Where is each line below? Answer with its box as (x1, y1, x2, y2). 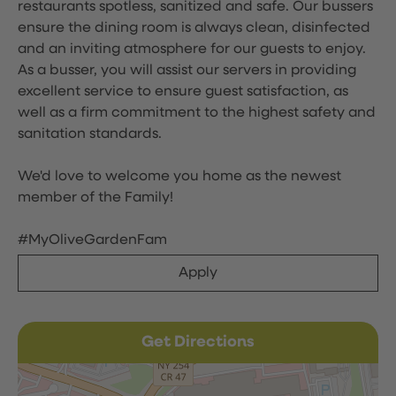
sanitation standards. (18, 127, 162, 141)
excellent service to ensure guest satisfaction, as (18, 85, 348, 99)
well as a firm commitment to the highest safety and (18, 106, 376, 120)
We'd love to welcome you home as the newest (18, 170, 341, 184)
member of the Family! (18, 191, 173, 205)
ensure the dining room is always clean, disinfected (18, 21, 370, 35)
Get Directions (141, 334, 255, 350)
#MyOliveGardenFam (18, 233, 167, 247)
